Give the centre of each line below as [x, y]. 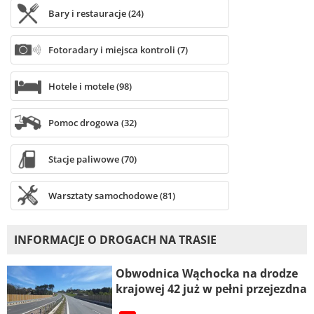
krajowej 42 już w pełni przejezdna [211, 288]
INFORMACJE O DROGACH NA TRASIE [115, 239]
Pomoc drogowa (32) [92, 122]
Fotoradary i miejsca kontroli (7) [118, 49]
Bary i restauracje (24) [96, 13]
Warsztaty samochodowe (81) [111, 195]
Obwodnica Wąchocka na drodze [207, 273]
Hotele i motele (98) [90, 86]
